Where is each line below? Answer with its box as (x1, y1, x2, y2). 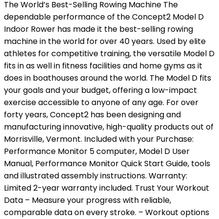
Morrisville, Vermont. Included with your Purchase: (4, 133, 194, 145)
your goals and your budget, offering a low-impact (4, 85, 197, 96)
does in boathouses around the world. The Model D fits (4, 72, 211, 84)
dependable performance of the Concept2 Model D (4, 11, 204, 22)
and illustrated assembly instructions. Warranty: (4, 170, 187, 181)
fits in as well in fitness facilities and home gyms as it (4, 60, 202, 71)
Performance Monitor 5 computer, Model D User (4, 146, 190, 157)
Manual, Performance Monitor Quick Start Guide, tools (4, 158, 210, 169)
